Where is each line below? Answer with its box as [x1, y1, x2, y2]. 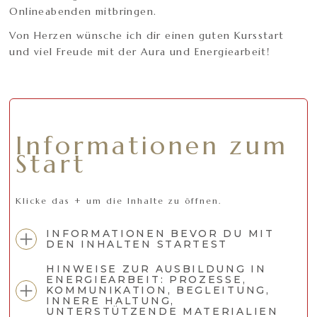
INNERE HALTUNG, [46, 294, 175, 308]
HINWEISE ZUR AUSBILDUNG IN [46, 263, 267, 276]
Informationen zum [16, 129, 289, 162]
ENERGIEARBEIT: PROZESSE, [46, 273, 247, 287]
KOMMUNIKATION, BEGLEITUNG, [46, 284, 270, 297]
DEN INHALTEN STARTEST [46, 238, 229, 251]
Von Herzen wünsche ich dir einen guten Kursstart [9, 29, 284, 42]
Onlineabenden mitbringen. [9, 5, 157, 18]
